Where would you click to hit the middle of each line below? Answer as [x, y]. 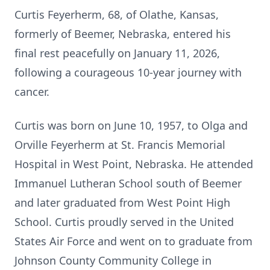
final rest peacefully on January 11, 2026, [117, 53]
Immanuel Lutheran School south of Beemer [128, 183]
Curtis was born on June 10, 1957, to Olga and [131, 125]
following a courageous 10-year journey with [128, 72]
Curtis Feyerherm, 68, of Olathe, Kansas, [117, 14]
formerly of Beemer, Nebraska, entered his [123, 34]
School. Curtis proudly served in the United [124, 222]
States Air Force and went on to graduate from [133, 241]
